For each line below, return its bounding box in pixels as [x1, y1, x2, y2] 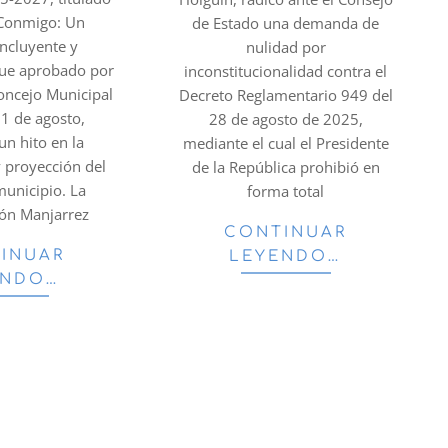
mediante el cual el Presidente [182, 133, 389, 154]
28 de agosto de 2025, [208, 109, 363, 130]
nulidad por [245, 37, 326, 58]
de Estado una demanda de [192, 13, 380, 34]
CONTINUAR [224, 224, 348, 242]
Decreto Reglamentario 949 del [178, 85, 393, 106]
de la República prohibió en [191, 157, 380, 178]
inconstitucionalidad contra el [184, 61, 388, 82]
